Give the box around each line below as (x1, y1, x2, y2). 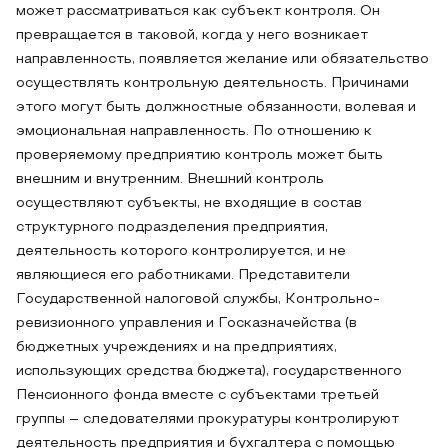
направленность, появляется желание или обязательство (16, 53, 429, 66)
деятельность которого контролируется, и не (16, 245, 346, 258)
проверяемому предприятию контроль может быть (16, 149, 383, 162)
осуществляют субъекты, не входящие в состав (16, 197, 362, 210)
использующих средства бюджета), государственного (16, 365, 402, 378)
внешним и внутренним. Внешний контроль (16, 173, 324, 186)
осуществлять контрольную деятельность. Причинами (16, 77, 409, 90)
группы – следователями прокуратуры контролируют (16, 413, 399, 426)
